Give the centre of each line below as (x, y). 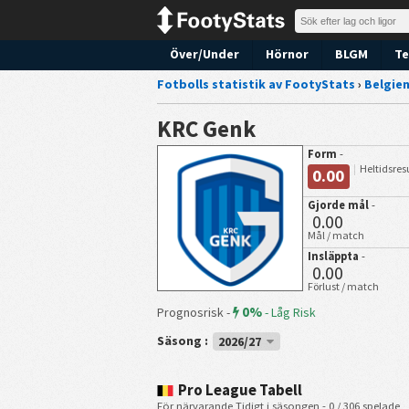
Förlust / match (343, 286)
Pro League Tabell (240, 390)
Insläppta (335, 256)
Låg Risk (294, 312)
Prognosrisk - (195, 312)
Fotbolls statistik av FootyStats (256, 84)
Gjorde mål (340, 204)
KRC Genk (206, 129)
